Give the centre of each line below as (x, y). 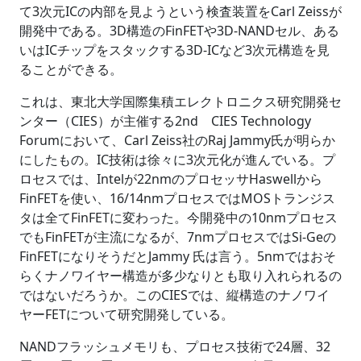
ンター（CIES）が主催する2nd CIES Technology (165, 121)
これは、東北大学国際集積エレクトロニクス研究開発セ (180, 102)
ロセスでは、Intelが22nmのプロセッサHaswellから (171, 179)
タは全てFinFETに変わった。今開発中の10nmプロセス (178, 218)
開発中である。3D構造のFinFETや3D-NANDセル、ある (179, 31)
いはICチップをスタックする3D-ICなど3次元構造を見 (174, 50)
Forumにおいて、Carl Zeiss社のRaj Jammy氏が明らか (177, 141)
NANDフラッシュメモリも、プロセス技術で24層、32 (175, 347)
